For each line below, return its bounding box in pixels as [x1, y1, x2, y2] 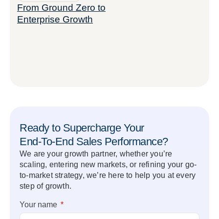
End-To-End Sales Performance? [20, 135, 168, 148]
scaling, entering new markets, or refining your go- [20, 160, 197, 169]
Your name [20, 200, 59, 209]
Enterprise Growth [17, 14, 93, 24]
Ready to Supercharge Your [20, 122, 144, 134]
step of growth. [20, 182, 71, 190]
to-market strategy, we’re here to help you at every [20, 171, 196, 179]
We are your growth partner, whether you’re [20, 150, 173, 158]
